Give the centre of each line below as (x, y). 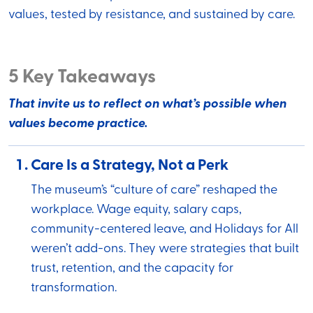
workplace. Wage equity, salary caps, (136, 210)
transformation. (74, 289)
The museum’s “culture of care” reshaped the (154, 191)
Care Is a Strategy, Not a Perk (130, 166)
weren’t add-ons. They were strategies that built (165, 249)
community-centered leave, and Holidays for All (165, 230)
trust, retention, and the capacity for (132, 269)
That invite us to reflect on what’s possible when (147, 105)
